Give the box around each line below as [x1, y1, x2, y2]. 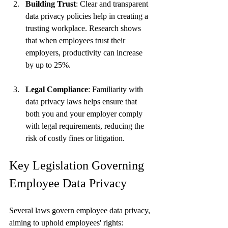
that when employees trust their [25, 36, 127, 45]
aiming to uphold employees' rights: [9, 218, 123, 227]
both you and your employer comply [25, 109, 145, 118]
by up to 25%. [25, 60, 71, 69]
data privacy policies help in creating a [25, 11, 150, 20]
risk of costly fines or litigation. [25, 133, 125, 142]
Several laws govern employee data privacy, [9, 206, 152, 215]
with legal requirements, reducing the [25, 121, 146, 130]
